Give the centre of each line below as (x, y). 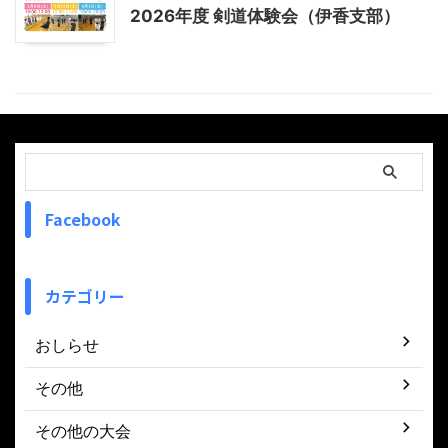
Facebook (83, 218)
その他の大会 (83, 430)
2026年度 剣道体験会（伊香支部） (265, 16)
